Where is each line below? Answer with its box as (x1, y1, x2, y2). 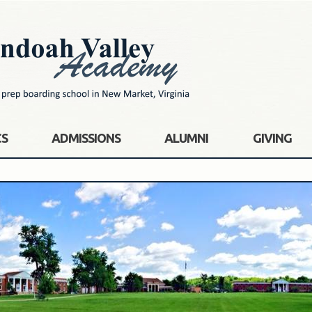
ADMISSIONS (52, 131, 121, 145)
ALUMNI (164, 131, 209, 145)
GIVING (252, 131, 292, 145)
